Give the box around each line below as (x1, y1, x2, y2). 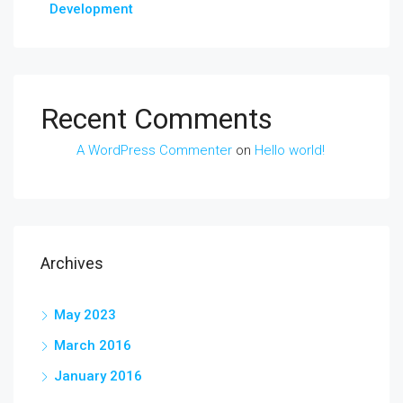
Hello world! (255, 142, 325, 158)
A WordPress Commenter (76, 142, 232, 158)
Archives (40, 254, 103, 273)
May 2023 (54, 307, 116, 323)
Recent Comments (40, 102, 273, 136)
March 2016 (54, 337, 131, 354)
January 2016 (54, 368, 142, 384)
